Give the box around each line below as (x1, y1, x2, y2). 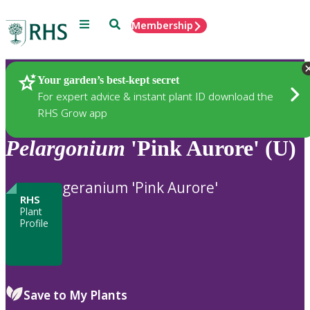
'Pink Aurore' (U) (125, 136, 296, 161)
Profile (19, 216, 48, 230)
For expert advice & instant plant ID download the (37, 89, 273, 103)
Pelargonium (6, 136, 125, 161)
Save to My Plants (24, 286, 127, 303)
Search (109, 17, 141, 29)
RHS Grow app (37, 105, 107, 120)
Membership (131, 19, 193, 32)
